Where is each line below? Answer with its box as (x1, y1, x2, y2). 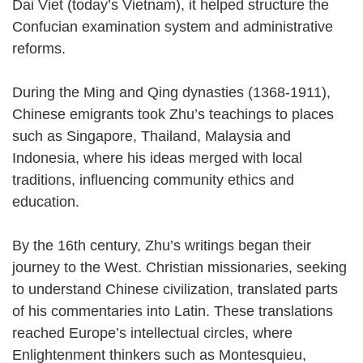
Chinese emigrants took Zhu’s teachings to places (12, 105, 334, 122)
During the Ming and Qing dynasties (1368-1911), (12, 83, 331, 100)
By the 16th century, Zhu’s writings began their (12, 237, 311, 254)
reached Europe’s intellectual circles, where (12, 324, 293, 341)
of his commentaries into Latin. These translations (12, 302, 333, 319)
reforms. (12, 40, 84, 57)
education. (12, 193, 98, 210)
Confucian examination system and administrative (12, 18, 333, 35)
